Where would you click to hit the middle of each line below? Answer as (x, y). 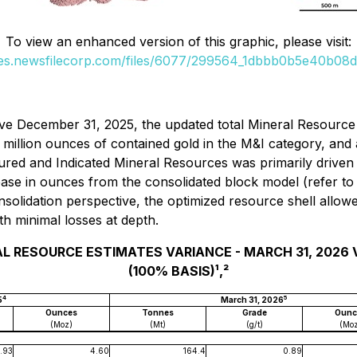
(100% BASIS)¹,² (178, 271)
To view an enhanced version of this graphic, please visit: (178, 41)
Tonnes (158, 312)
